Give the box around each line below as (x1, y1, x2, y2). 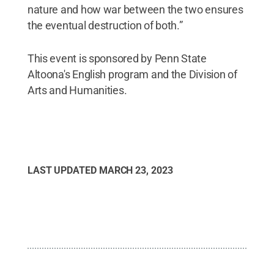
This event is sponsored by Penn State (27, 51, 207, 65)
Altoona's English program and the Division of (27, 67, 237, 81)
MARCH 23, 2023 (98, 164, 173, 176)
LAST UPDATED (27, 164, 99, 176)
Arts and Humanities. (27, 83, 127, 97)
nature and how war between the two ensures (27, 2, 243, 16)
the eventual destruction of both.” (27, 18, 183, 32)
